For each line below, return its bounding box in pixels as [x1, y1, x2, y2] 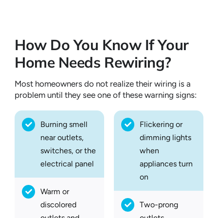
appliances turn [140, 159, 193, 169]
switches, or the [40, 146, 96, 156]
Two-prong [140, 200, 179, 210]
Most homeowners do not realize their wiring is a [15, 79, 191, 89]
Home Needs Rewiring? [15, 53, 171, 72]
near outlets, [40, 133, 84, 143]
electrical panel [40, 159, 94, 169]
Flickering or [140, 120, 183, 129]
